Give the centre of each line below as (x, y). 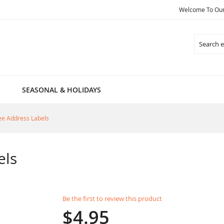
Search (203, 51)
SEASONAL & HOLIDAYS (61, 90)
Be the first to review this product (112, 198)
